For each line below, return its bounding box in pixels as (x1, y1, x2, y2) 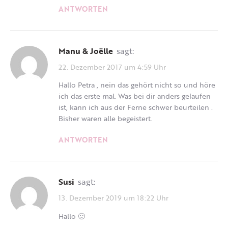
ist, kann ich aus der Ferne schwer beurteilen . (59, 102, 213, 113)
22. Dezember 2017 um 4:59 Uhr (59, 61, 166, 72)
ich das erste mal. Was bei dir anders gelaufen (59, 91, 211, 102)
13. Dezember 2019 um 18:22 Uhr (59, 192, 168, 203)
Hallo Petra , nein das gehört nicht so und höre (59, 79, 215, 91)
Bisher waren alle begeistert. (59, 113, 152, 124)
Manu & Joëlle (66, 44, 113, 57)
